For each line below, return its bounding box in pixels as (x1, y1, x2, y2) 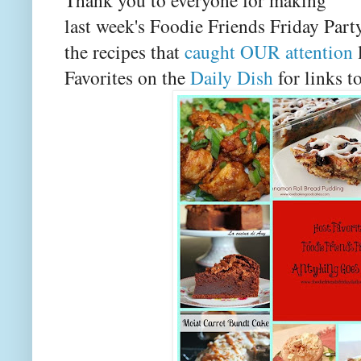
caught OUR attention (185, 38, 353, 64)
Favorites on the (64, 64, 190, 90)
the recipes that (64, 38, 185, 64)
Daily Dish (190, 64, 273, 90)
